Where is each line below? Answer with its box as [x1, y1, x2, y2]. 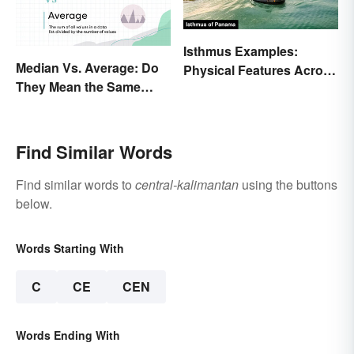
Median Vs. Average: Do [16, 58, 159, 77]
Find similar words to [16, 175, 135, 194]
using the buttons [239, 175, 337, 194]
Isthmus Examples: [183, 42, 298, 61]
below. [16, 194, 52, 213]
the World [183, 80, 241, 99]
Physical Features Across [183, 61, 337, 80]
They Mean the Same [16, 77, 141, 96]
